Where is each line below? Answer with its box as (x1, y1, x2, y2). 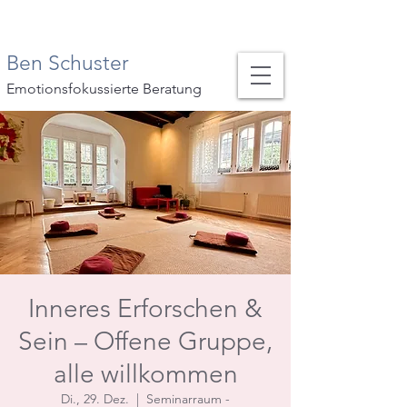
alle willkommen (53, 359, 238, 389)
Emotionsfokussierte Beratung (6, 80, 202, 97)
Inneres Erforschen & (28, 293, 263, 323)
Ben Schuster (6, 51, 129, 75)
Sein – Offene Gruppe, (18, 326, 273, 356)
